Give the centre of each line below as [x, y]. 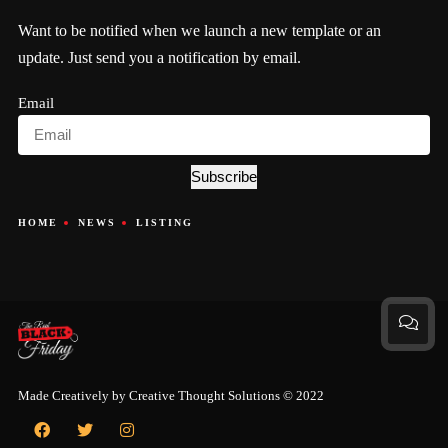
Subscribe [224, 177]
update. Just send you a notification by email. [159, 58]
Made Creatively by [73, 396]
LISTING [164, 223]
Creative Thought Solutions [204, 396]
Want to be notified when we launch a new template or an [199, 31]
